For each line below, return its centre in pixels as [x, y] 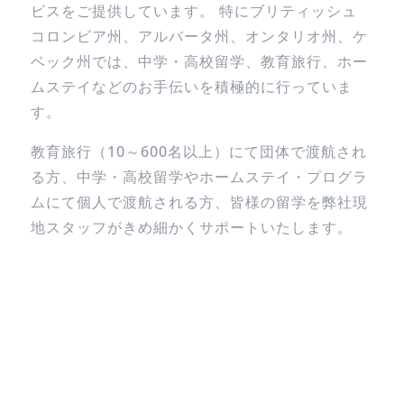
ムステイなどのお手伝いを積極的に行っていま [191, 87]
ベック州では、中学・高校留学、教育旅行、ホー [199, 61]
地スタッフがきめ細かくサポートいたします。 [191, 227]
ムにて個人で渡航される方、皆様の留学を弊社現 [199, 202]
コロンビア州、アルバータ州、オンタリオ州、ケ [199, 36]
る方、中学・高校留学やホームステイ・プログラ [199, 177]
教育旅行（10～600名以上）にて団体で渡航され [198, 151]
